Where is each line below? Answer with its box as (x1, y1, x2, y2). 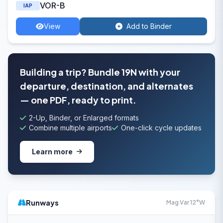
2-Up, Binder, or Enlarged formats (29, 113, 139, 122)
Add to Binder (126, 22, 172, 30)
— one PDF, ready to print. (20, 94, 136, 106)
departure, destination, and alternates (20, 80, 193, 92)
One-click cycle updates (121, 123, 202, 132)
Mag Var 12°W (166, 199, 205, 206)
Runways (26, 198, 59, 207)
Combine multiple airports (29, 123, 112, 132)
